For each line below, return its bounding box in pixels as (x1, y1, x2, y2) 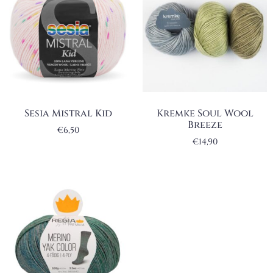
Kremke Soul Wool (156, 106, 253, 120)
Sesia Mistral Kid (24, 106, 112, 120)
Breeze (187, 118, 222, 132)
